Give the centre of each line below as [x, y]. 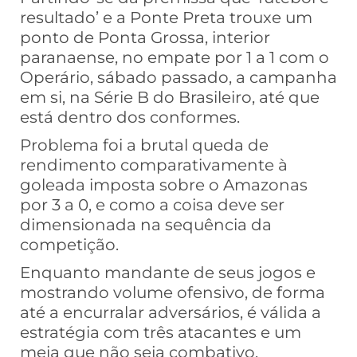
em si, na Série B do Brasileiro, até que [170, 98]
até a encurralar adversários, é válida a [171, 313]
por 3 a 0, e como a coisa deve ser [152, 205]
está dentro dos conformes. [130, 118]
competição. [69, 245]
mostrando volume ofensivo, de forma [173, 293]
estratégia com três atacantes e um [161, 333]
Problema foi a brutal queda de [144, 145]
